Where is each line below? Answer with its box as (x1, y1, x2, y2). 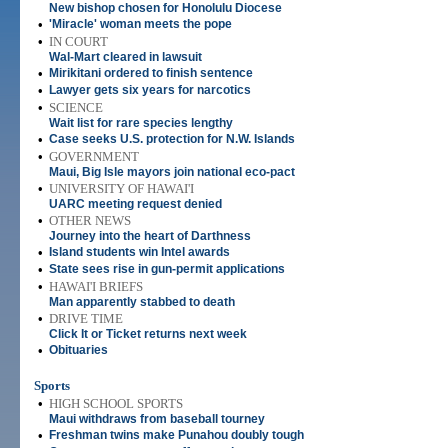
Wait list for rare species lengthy (49, 116, 233, 130)
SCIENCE (49, 100, 103, 115)
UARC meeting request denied (49, 197, 222, 211)
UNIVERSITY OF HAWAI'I (49, 181, 194, 196)
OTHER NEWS (49, 213, 131, 228)
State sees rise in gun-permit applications (49, 262, 285, 276)
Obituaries (49, 343, 108, 357)
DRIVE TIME (49, 311, 123, 326)
